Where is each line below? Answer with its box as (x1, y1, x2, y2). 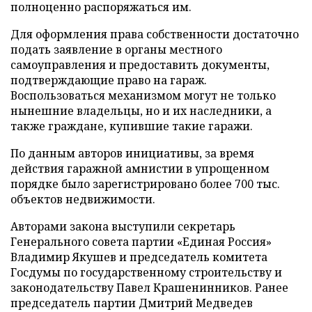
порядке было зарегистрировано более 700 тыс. (10, 175, 280, 192)
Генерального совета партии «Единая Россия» (10, 233, 272, 249)
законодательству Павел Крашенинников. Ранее (10, 279, 288, 295)
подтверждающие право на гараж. (10, 72, 207, 88)
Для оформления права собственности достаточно (10, 26, 299, 42)
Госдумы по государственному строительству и (10, 264, 282, 280)
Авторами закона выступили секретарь (10, 218, 235, 234)
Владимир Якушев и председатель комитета (10, 249, 267, 265)
